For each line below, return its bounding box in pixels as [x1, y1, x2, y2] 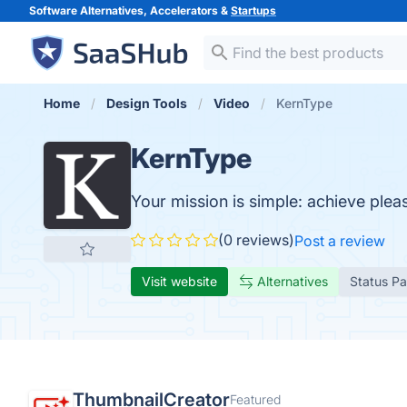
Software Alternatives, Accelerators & [29, 4, 231, 17]
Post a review [294, 232, 385, 250]
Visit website [142, 273, 217, 289]
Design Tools [106, 95, 187, 111]
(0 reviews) [218, 231, 294, 249]
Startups [231, 4, 276, 17]
